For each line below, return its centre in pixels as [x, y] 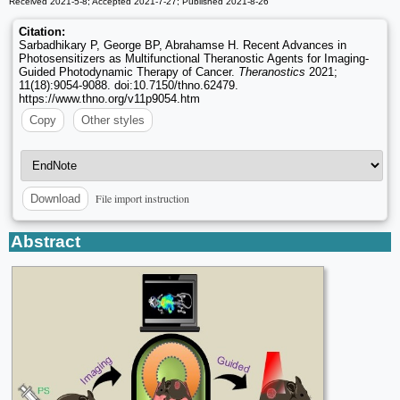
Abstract [46, 242]
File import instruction [142, 199]
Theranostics [272, 72]
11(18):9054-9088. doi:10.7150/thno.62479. [129, 86]
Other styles [113, 121]
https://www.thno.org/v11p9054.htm [109, 99]
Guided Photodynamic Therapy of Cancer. [129, 72]
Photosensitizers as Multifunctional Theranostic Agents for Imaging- [194, 59]
